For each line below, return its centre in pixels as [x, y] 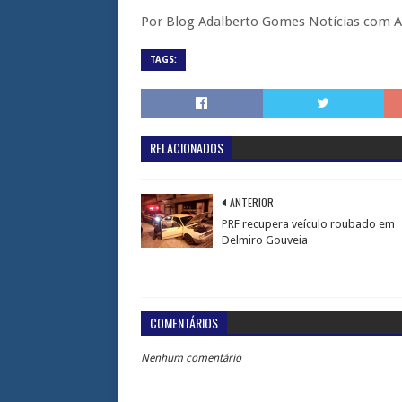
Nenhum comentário [191, 358]
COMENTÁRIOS [184, 323]
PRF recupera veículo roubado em [308, 224]
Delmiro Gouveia [265, 240]
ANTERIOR [252, 202]
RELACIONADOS [187, 148]
